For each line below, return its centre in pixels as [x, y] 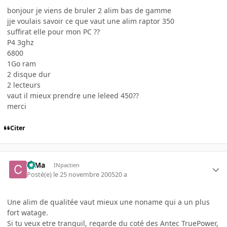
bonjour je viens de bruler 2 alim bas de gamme [89, 10]
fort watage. [28, 212]
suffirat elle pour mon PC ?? [53, 31]
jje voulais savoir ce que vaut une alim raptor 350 [91, 21]
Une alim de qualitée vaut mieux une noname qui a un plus [108, 202]
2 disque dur [29, 74]
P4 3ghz [21, 42]
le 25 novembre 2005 [84, 174]
